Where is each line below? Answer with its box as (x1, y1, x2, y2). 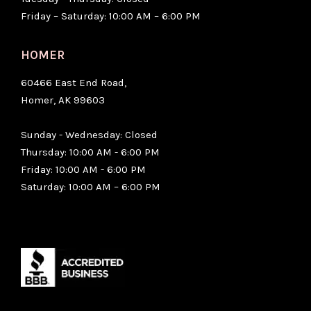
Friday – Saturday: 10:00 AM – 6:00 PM (21, 9, 201, 22)
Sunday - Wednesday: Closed (21, 128, 158, 141)
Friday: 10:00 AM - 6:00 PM (21, 162, 146, 176)
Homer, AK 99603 (21, 93, 105, 106)
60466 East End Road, (21, 76, 126, 89)
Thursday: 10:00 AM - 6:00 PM (21, 145, 160, 158)
